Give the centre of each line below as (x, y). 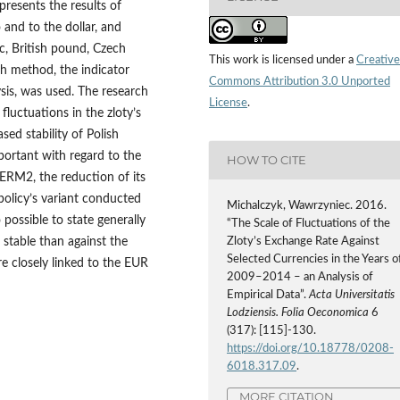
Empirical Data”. (268, 295)
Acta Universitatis (352, 295)
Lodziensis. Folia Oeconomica (298, 313)
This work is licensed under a (283, 60)
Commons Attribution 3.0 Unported (300, 81)
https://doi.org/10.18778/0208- (311, 349)
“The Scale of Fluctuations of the (309, 224)
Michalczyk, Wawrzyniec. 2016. (307, 206)
